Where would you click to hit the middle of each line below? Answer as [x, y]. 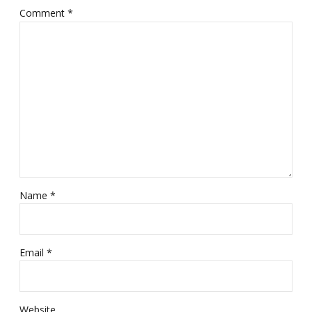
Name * [38, 196]
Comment [44, 13]
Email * [36, 252]
